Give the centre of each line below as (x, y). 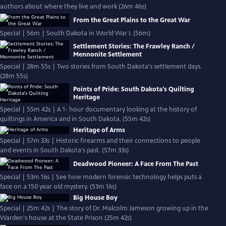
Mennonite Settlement (107, 54)
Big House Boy (95, 198)
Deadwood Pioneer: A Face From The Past (136, 164)
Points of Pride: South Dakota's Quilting (134, 89)
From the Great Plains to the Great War (132, 20)
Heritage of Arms (99, 130)
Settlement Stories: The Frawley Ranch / (134, 46)
